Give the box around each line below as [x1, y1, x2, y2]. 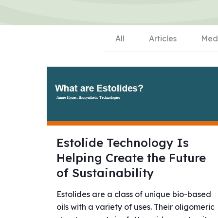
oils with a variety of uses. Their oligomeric [56, 202, 215, 212]
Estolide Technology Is [56, 135, 189, 150]
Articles [149, 33, 177, 43]
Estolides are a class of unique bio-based [56, 189, 211, 200]
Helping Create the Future [56, 150, 206, 165]
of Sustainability [56, 165, 154, 181]
